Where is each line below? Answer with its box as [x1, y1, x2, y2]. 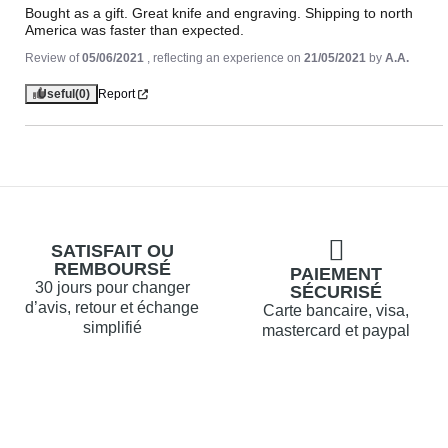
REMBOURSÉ [53, 259, 171, 280]
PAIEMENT [290, 264, 382, 285]
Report [98, 87, 135, 102]
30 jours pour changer [34, 279, 190, 297]
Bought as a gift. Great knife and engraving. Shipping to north [25, 5, 413, 22]
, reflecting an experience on [147, 51, 304, 66]
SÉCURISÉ [290, 282, 382, 303]
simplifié [82, 319, 142, 337]
